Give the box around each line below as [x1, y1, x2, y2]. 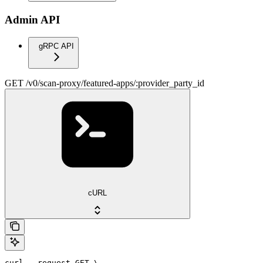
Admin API [5, 13, 60, 26]
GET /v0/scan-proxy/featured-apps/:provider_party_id [5, 78, 204, 89]
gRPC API [39, 42, 74, 51]
